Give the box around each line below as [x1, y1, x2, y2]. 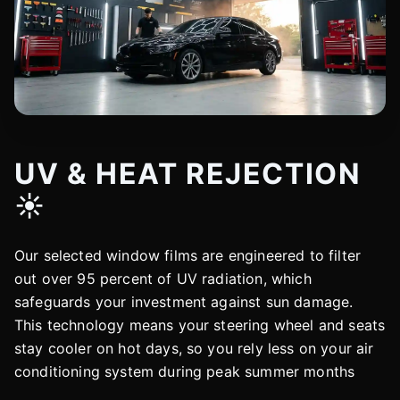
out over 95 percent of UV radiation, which [14, 270, 312, 288]
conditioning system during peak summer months [14, 362, 355, 381]
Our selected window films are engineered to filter [14, 246, 362, 265]
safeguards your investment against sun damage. [14, 293, 354, 312]
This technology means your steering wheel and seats [14, 316, 386, 335]
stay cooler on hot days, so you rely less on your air [14, 339, 374, 358]
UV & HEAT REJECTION [14, 156, 362, 192]
